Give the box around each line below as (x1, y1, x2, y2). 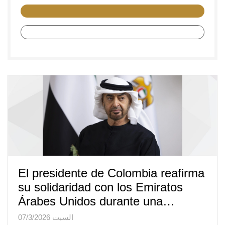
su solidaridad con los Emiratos (18, 180, 183, 194)
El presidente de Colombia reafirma (18, 166, 204, 180)
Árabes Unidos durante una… (18, 194, 175, 208)
